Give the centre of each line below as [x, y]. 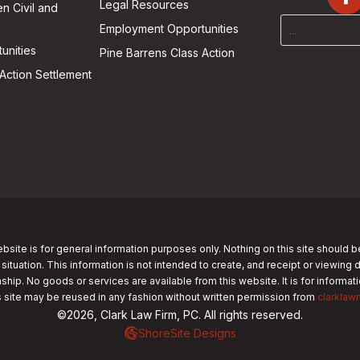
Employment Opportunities [170, 28]
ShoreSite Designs [187, 333]
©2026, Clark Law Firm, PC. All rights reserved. [180, 314]
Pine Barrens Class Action [168, 52]
